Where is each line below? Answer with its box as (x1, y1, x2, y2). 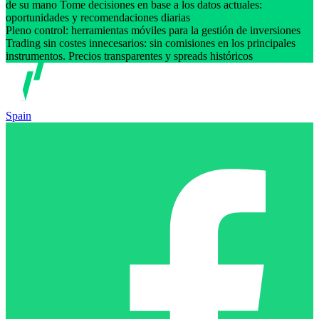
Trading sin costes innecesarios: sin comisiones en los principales (6, 36, 296, 49)
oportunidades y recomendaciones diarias (6, 11, 193, 23)
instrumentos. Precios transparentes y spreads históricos (6, 49, 256, 62)
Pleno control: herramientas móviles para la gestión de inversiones (6, 23, 300, 36)
